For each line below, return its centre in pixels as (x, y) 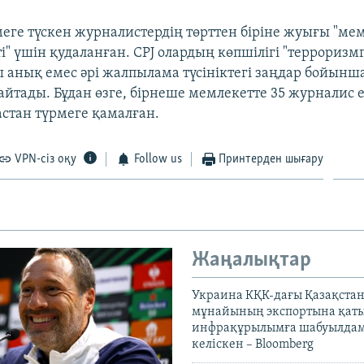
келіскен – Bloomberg (253, 345)
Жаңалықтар (251, 260)
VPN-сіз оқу (46, 159)
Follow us (158, 159)
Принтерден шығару (271, 159)
